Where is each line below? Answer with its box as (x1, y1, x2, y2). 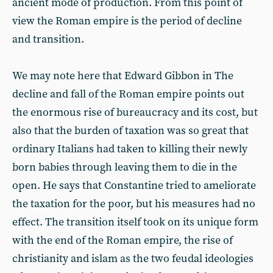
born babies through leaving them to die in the (12, 160, 237, 174)
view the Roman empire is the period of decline (12, 14, 242, 28)
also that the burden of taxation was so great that (12, 124, 249, 138)
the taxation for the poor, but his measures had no (12, 197, 255, 211)
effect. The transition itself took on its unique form (12, 215, 258, 229)
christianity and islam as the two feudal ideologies (12, 252, 253, 266)
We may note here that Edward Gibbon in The (12, 69, 233, 83)
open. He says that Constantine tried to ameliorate (12, 179, 256, 193)
